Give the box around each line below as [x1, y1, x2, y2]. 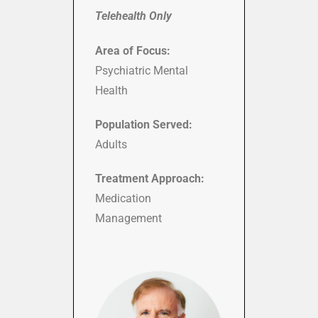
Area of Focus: [95, 44, 170, 58]
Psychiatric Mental [95, 64, 188, 78]
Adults [95, 138, 127, 152]
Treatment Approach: [95, 172, 204, 186]
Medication [95, 192, 151, 206]
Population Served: [95, 118, 192, 132]
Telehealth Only [95, 9, 172, 23]
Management [95, 212, 162, 226]
